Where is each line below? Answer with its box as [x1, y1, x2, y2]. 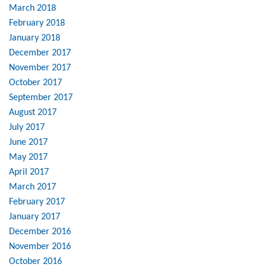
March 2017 [9, 182, 56, 193]
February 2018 [9, 18, 65, 29]
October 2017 [9, 78, 62, 88]
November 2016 [9, 242, 71, 252]
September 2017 [9, 93, 73, 103]
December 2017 [9, 48, 71, 58]
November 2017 [9, 63, 71, 73]
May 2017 [9, 153, 48, 163]
